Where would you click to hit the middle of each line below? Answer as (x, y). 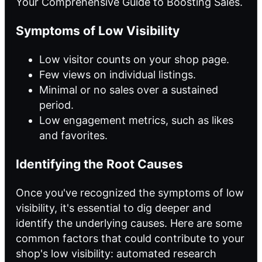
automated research (166, 253)
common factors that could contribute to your (130, 238)
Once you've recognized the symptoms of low (130, 192)
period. (56, 105)
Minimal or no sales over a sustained (129, 89)
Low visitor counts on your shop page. (134, 59)
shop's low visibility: (66, 253)
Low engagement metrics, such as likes (136, 120)
